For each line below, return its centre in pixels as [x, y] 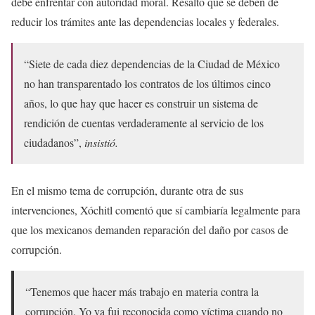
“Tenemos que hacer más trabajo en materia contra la [142, 292]
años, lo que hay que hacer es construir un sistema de [141, 103]
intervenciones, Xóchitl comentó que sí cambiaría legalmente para [156, 210]
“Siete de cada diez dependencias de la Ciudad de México [152, 64]
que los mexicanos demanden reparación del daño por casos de [150, 230]
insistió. [101, 143]
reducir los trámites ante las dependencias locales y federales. [145, 22]
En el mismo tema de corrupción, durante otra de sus [127, 191]
